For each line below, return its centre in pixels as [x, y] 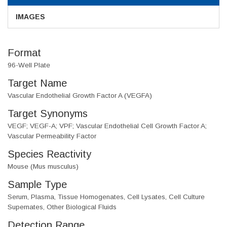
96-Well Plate [29, 65]
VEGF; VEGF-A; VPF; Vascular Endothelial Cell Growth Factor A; [107, 126]
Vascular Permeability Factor [52, 136]
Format [24, 53]
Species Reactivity [49, 154]
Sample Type [37, 185]
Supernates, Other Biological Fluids [62, 207]
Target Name [37, 83]
